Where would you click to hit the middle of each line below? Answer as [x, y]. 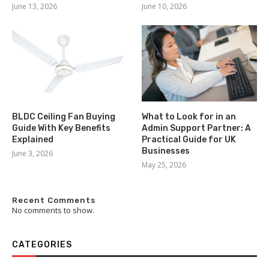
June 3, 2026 [32, 154]
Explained [33, 140]
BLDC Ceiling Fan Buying [64, 117]
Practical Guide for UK [189, 140]
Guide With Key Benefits [61, 128]
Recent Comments [54, 201]
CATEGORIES [42, 245]
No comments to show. [53, 210]
